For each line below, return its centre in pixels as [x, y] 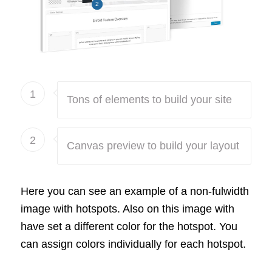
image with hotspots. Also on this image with [127, 209]
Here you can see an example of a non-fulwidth [134, 192]
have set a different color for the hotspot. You [129, 227]
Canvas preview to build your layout [153, 146]
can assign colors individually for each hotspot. [133, 244]
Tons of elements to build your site [149, 100]
